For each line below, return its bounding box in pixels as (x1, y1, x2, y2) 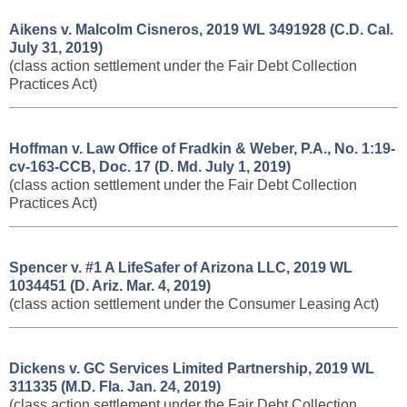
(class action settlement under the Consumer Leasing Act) (9, 296, 379, 312)
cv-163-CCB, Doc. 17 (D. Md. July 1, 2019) (9, 159, 291, 174)
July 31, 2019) (9, 40, 103, 55)
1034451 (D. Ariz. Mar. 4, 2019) (9, 278, 211, 293)
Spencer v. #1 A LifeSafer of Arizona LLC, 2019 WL (9, 260, 352, 275)
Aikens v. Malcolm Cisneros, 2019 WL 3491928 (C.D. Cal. (9, 22, 393, 37)
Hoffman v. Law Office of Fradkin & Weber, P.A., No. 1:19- (9, 141, 395, 156)
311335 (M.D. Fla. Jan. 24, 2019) (9, 379, 221, 394)
